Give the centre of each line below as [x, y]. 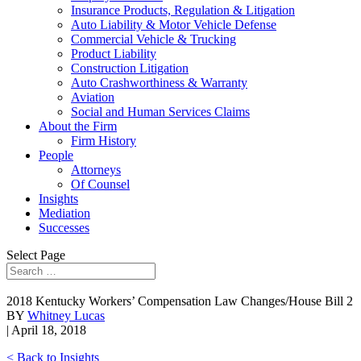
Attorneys [96, 170]
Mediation [64, 213]
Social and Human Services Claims [160, 112]
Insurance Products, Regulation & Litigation [183, 10]
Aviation [93, 97]
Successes [64, 228]
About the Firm [78, 126]
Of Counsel [100, 184]
